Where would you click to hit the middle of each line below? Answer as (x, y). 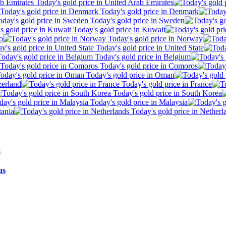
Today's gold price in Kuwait (118, 30)
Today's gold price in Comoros (148, 66)
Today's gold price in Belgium (142, 57)
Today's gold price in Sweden (136, 21)
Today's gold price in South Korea (166, 93)
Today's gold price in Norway (154, 39)
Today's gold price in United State (149, 48)
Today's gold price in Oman (129, 75)
